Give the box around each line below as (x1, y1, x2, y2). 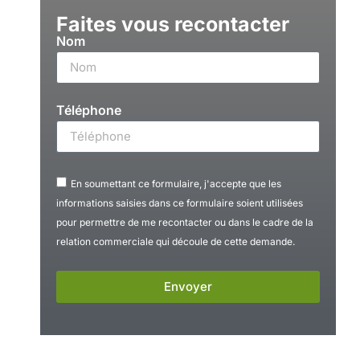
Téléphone (56, 101, 121, 118)
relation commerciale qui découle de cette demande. (56, 235, 295, 247)
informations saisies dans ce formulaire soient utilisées (56, 196, 303, 209)
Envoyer (164, 279, 212, 295)
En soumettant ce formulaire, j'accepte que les (71, 177, 281, 190)
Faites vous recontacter (56, 11, 289, 36)
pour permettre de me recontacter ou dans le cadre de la (56, 215, 313, 228)
